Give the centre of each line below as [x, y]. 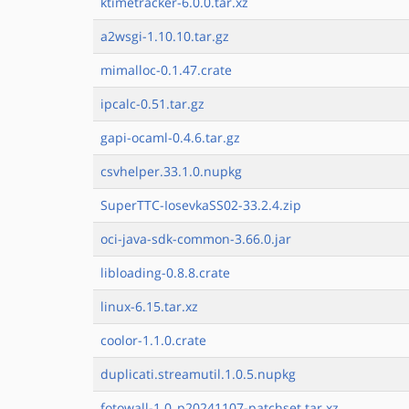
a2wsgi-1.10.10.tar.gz [165, 36]
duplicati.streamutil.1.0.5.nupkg [198, 374]
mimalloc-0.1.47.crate [166, 70]
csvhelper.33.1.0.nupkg [171, 171]
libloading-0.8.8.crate [165, 273]
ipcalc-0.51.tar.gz [152, 104]
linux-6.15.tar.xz [149, 306]
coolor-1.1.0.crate [153, 340]
